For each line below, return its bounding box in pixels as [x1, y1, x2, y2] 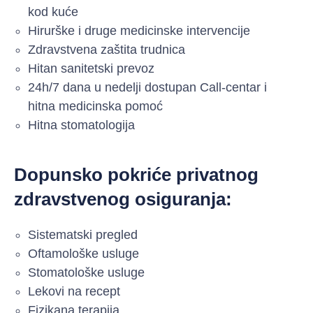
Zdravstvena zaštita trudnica [28, 43, 185, 57]
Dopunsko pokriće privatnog [14, 164, 259, 186]
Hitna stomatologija [28, 118, 135, 133]
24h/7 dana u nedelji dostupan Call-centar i [28, 80, 267, 95]
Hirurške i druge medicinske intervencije [28, 24, 250, 38]
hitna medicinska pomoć [28, 99, 163, 114]
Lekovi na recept [28, 284, 120, 299]
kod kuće [28, 5, 78, 20]
